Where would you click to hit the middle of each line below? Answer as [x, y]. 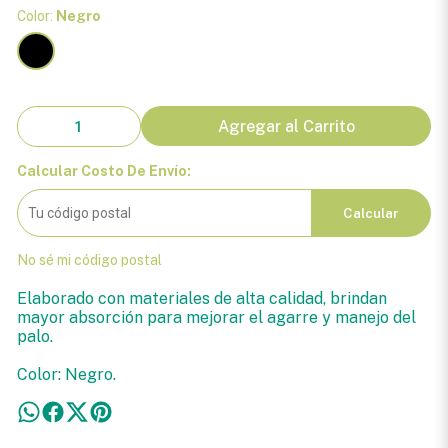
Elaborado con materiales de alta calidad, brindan [201, 298]
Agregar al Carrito [286, 126]
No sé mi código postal [89, 260]
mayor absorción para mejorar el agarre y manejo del [216, 317]
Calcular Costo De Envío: [103, 171]
